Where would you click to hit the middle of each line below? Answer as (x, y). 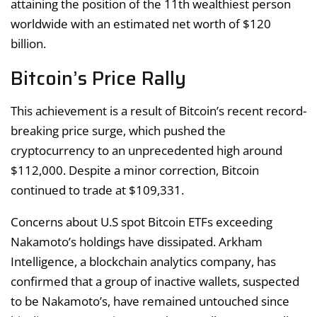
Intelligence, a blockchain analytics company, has (143, 262)
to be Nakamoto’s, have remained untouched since (150, 301)
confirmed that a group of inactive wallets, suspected (155, 282)
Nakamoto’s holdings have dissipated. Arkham (137, 242)
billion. (28, 44)
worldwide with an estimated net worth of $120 (141, 24)
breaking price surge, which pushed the (118, 131)
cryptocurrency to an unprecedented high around (146, 151)
